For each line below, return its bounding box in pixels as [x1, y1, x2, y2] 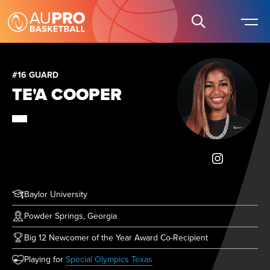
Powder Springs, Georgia [24, 210, 117, 222]
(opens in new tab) [152, 253, 220, 265]
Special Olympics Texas [66, 253, 152, 265]
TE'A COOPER [12, 82, 122, 107]
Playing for [24, 253, 66, 265]
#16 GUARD [12, 69, 58, 81]
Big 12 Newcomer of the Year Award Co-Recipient [24, 231, 208, 243]
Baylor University [24, 188, 87, 200]
